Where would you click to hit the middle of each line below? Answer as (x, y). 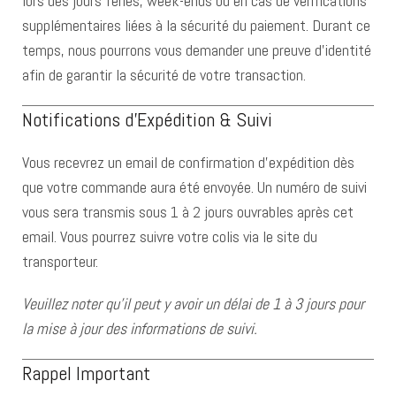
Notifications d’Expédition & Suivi (147, 119)
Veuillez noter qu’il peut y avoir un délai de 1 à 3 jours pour (193, 304)
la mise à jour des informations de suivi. (140, 328)
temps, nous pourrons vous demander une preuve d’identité (197, 50)
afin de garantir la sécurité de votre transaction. (164, 75)
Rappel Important (86, 373)
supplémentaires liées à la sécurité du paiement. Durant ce (196, 25)
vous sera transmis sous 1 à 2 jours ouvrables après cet (188, 212)
